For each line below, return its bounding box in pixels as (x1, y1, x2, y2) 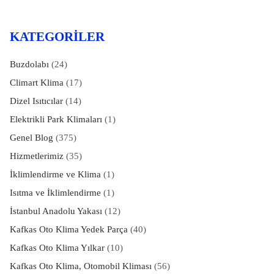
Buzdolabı (9, 59, 49, 69)
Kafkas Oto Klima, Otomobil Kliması (9, 261, 152, 271)
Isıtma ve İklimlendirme (9, 187, 101, 198)
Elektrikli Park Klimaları (9, 114, 102, 124)
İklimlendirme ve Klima (9, 169, 101, 179)
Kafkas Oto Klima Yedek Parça (9, 224, 128, 234)
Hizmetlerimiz (9, 150, 64, 161)
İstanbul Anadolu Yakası (9, 206, 102, 216)
